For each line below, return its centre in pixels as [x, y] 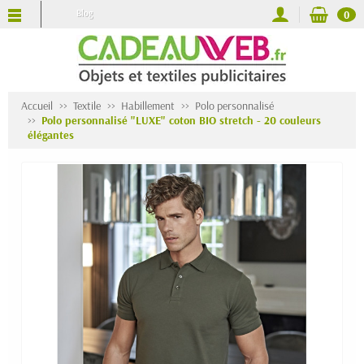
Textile [87, 106]
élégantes [51, 135]
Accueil [37, 106]
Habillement [148, 106]
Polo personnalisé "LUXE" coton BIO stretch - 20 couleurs [181, 120]
